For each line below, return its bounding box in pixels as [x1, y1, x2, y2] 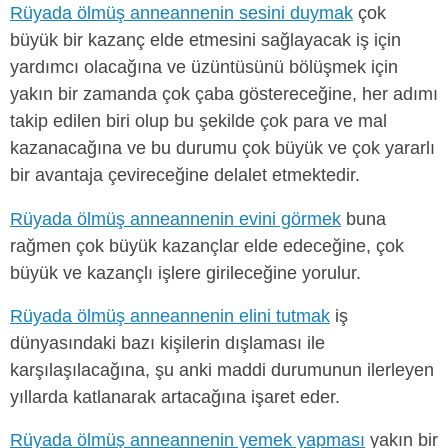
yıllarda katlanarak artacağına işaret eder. [10, 386, 340, 407]
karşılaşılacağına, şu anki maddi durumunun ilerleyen [10, 359, 434, 380]
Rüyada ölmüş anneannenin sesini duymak [10, 3, 353, 24]
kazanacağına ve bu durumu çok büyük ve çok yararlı [10, 138, 435, 159]
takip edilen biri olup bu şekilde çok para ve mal [10, 111, 387, 132]
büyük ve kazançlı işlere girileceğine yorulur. [10, 262, 361, 283]
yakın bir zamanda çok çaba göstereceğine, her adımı [10, 84, 438, 105]
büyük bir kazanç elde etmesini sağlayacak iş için [10, 30, 401, 51]
